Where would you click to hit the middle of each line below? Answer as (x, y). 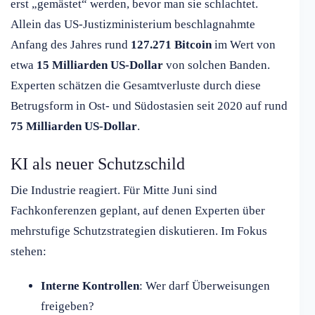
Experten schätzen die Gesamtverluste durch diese (136, 86)
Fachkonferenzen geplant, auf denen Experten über (138, 211)
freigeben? (67, 307)
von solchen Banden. (217, 65)
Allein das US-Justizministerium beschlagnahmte (133, 25)
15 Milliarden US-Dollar (100, 65)
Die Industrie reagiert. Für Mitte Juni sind (114, 191)
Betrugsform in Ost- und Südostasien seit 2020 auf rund (149, 106)
